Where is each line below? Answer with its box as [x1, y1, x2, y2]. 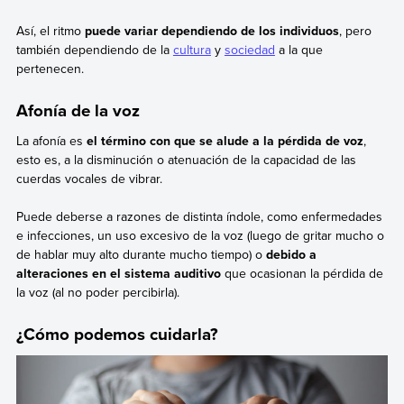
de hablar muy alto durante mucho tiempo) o [15, 245, 266, 264]
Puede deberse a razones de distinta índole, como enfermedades [15, 207, 382, 226]
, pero [338, 22, 372, 41]
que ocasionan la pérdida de [220, 264, 383, 283]
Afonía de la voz [15, 97, 140, 123]
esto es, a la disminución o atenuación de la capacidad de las [15, 151, 356, 170]
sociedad [224, 41, 275, 60]
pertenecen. [15, 60, 84, 78]
